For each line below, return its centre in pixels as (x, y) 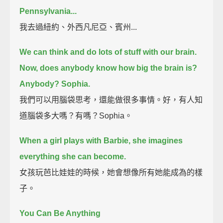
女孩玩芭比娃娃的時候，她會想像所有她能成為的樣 (111, 172)
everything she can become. (73, 156)
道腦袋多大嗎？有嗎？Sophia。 (76, 115)
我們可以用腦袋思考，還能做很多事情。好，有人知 (111, 100)
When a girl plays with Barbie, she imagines (101, 140)
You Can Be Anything (60, 213)
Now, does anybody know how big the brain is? (109, 68)
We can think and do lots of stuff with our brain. (108, 52)
